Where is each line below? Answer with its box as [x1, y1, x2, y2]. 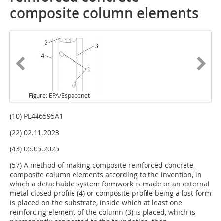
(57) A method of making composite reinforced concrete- [10, 160, 196, 170]
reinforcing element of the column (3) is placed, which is [10, 207, 195, 217]
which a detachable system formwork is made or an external [10, 179, 210, 189]
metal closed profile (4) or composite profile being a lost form [10, 188, 211, 198]
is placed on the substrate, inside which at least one [10, 198, 182, 208]
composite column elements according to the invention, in [10, 170, 202, 180]
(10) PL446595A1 [10, 111, 63, 121]
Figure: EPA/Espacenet [29, 91, 90, 100]
